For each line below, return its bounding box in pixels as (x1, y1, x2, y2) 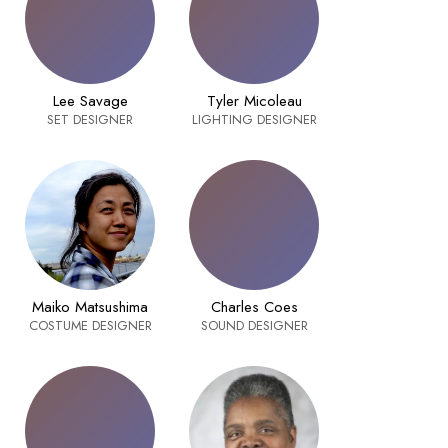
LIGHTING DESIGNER (191, 110, 317, 130)
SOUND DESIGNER (200, 316, 308, 336)
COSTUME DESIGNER (28, 316, 152, 336)
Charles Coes (210, 296, 298, 319)
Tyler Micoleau (206, 90, 302, 113)
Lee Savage (52, 90, 128, 113)
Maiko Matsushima (32, 296, 148, 319)
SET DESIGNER (47, 110, 133, 130)
